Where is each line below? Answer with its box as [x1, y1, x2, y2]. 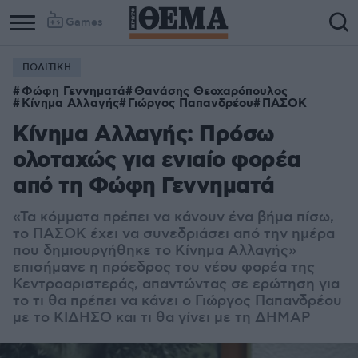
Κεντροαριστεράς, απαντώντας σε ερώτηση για [13, 276, 340, 293]
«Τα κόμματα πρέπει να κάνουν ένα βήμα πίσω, [13, 209, 334, 226]
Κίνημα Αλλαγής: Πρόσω [13, 121, 274, 150]
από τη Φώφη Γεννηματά [13, 172, 275, 201]
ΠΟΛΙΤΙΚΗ [22, 62, 71, 74]
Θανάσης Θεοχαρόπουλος [134, 84, 288, 100]
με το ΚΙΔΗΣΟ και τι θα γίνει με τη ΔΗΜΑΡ [13, 309, 310, 327]
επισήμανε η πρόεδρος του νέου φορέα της [13, 259, 315, 276]
